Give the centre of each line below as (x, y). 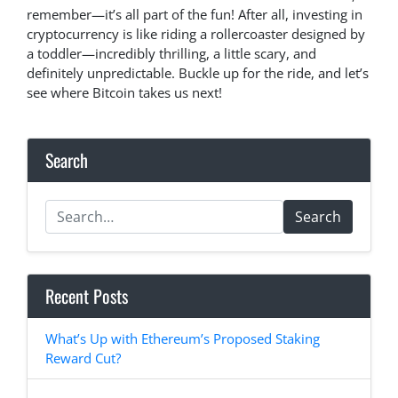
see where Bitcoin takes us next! (124, 93)
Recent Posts (87, 296)
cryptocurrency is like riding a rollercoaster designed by (196, 34)
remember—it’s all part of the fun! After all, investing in (195, 15)
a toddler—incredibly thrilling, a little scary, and (171, 54)
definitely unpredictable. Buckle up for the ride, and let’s (198, 73)
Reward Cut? (83, 358)
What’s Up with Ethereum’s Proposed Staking (183, 339)
